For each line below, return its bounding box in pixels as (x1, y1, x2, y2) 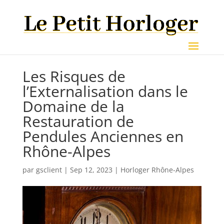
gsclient (35, 165, 62, 174)
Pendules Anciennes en (22, 126, 183, 146)
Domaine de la (22, 96, 124, 116)
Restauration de (22, 111, 134, 131)
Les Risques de (22, 66, 125, 86)
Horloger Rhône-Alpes (120, 165, 194, 174)
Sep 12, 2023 (69, 165, 112, 174)
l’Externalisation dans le (22, 81, 188, 101)
